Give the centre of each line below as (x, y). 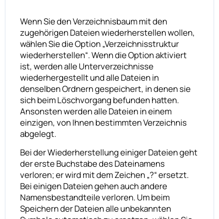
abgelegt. (38, 133)
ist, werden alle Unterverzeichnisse (87, 66)
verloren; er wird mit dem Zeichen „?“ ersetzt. (104, 175)
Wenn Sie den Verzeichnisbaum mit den (94, 21)
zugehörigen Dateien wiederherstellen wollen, (108, 32)
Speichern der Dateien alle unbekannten (96, 208)
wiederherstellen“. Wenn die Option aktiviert (103, 55)
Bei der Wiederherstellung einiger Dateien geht (109, 152)
